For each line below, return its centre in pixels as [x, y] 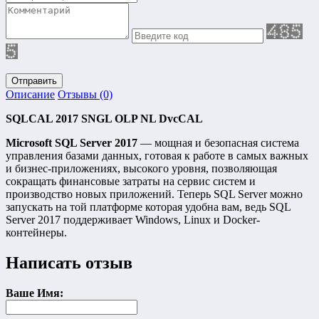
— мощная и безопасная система [218, 142]
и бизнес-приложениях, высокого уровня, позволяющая [141, 168]
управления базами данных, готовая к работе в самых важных [157, 155]
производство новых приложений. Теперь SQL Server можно [154, 194]
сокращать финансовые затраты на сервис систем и [131, 181]
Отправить [34, 80]
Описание [30, 94]
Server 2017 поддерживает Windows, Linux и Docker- [133, 219]
